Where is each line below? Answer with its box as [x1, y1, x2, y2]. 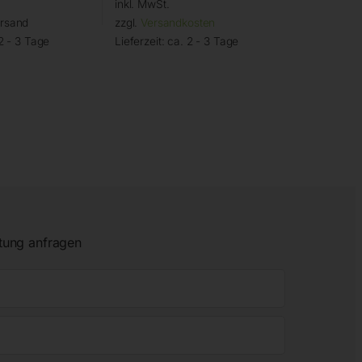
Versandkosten [141, 16, 216, 30]
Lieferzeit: [114, 35, 168, 48]
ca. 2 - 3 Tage [167, 35, 239, 48]
